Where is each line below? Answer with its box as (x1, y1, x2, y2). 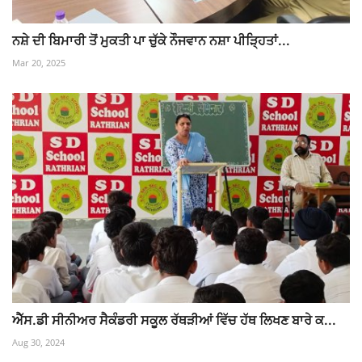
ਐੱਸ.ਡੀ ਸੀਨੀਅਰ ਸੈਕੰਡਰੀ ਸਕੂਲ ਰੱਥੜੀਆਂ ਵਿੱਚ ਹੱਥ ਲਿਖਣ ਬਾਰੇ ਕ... (12, 311, 336, 328)
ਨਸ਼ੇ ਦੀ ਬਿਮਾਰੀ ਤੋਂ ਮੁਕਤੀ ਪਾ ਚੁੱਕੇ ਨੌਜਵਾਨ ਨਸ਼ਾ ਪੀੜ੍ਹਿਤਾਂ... (12, 32, 290, 48)
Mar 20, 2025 (12, 56, 65, 69)
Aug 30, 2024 (12, 335, 65, 348)
